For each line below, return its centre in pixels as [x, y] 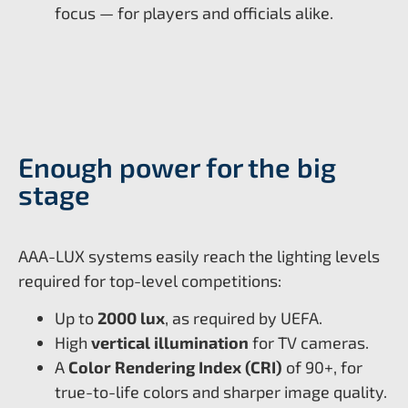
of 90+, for [322, 367]
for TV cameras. [309, 343]
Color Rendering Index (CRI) [175, 367]
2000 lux [131, 318]
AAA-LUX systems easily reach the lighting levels [199, 255]
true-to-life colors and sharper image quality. [221, 392]
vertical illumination [170, 343]
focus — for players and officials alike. [194, 12]
